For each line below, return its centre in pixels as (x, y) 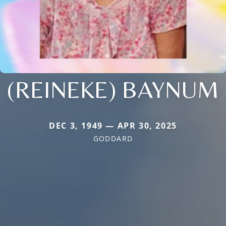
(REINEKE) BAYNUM (113, 89)
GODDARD (113, 138)
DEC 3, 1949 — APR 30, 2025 (113, 125)
